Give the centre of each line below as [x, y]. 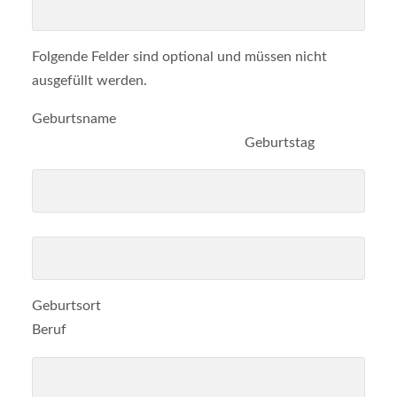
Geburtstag [173, 143]
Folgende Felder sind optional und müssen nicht [179, 57]
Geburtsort [179, 306]
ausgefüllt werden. [89, 81]
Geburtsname [74, 119]
